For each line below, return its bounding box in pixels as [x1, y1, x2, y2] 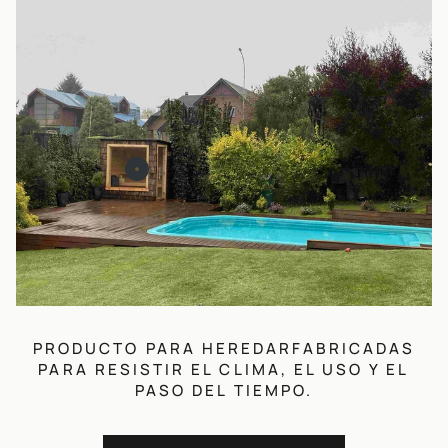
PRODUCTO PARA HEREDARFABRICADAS [33, 337, 415, 359]
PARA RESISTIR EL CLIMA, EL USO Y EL [38, 358, 410, 380]
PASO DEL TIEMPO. [135, 379, 313, 401]
